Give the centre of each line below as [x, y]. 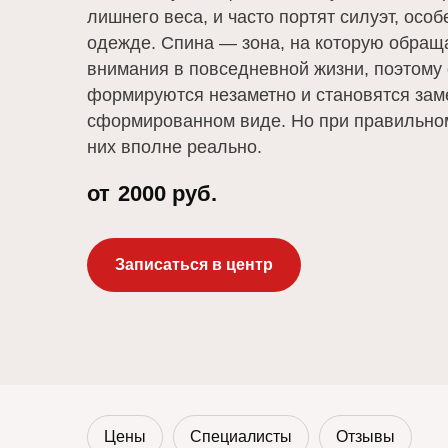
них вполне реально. [174, 147]
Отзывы [365, 437]
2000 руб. [167, 194]
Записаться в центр [194, 265]
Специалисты [240, 437]
